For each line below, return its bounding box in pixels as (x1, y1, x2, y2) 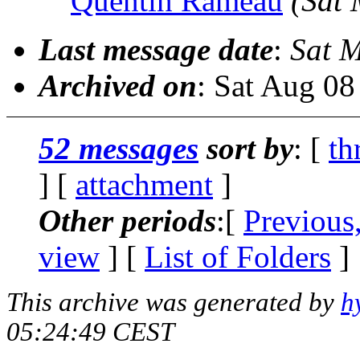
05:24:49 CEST (6, 317, 174, 346)
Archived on (39, 67, 197, 103)
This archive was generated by (6, 287, 341, 317)
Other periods (39, 202, 216, 238)
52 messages (39, 130, 198, 166)
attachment (76, 166, 213, 202)
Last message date (39, 31, 273, 67)
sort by (198, 130, 293, 166)
